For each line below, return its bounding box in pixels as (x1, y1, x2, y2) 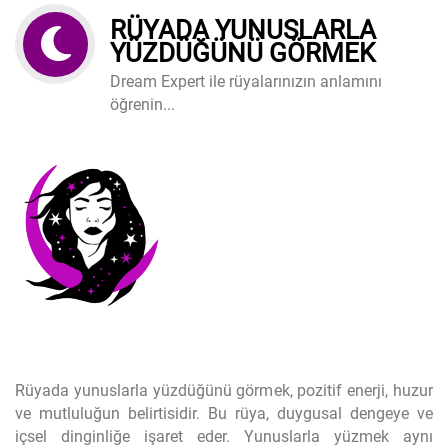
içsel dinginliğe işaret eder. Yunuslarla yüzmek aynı (15, 427, 433, 446)
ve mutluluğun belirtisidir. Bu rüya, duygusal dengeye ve (15, 404, 433, 423)
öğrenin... (110, 95, 175, 114)
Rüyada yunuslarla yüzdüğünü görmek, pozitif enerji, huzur (15, 381, 433, 400)
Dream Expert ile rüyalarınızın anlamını (110, 72, 382, 91)
